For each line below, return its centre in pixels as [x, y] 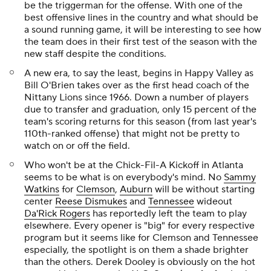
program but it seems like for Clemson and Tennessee [141, 238]
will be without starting [204, 190]
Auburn [136, 190]
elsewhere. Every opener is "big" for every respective [139, 226]
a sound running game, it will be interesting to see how [143, 30]
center [40, 202]
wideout [213, 202]
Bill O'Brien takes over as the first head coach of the [137, 86]
